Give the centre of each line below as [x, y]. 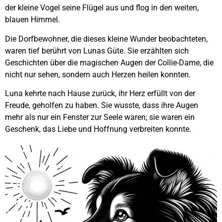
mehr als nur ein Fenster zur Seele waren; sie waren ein [100, 117]
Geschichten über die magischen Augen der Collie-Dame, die [109, 62]
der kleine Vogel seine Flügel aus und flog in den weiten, [102, 8]
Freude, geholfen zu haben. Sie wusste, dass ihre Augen [102, 105]
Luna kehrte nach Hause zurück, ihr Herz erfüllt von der [100, 93]
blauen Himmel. [32, 20]
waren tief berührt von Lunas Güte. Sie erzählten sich [97, 51]
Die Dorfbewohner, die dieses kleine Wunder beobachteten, [106, 39]
